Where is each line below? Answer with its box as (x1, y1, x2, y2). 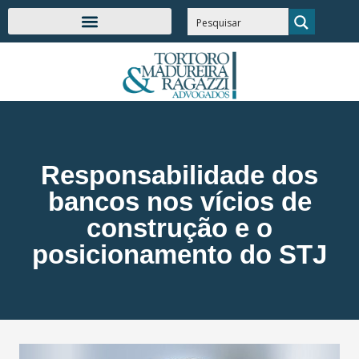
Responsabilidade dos (41, 159, 318, 190)
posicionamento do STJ (32, 239, 327, 269)
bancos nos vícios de (47, 186, 312, 216)
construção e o (87, 212, 272, 243)
